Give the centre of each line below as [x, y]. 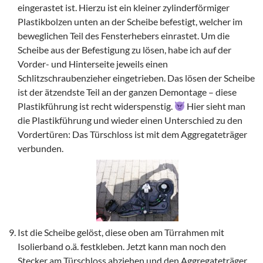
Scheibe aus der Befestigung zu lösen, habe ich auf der [124, 50]
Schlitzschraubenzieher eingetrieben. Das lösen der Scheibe [136, 78]
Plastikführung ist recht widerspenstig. [96, 106]
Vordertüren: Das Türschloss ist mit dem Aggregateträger [132, 134]
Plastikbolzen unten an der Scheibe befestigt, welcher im [130, 21]
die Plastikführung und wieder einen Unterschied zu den [130, 120]
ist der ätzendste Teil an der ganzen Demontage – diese [127, 92]
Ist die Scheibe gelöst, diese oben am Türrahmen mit [121, 232]
